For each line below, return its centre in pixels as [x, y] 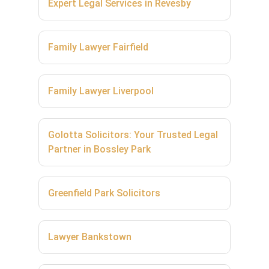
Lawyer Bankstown [90, 237]
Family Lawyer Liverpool [101, 91]
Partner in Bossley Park [99, 149]
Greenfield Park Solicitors [104, 193]
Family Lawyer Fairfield [98, 47]
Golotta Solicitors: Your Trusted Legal [133, 134]
